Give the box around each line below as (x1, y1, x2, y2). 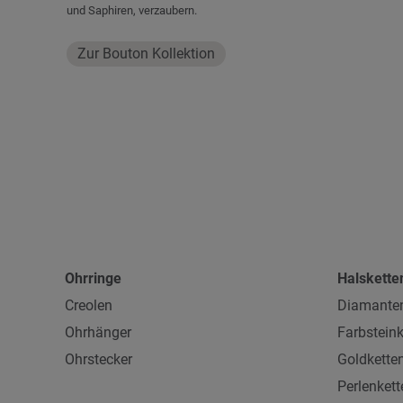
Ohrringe (65, 270, 121, 287)
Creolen (65, 297, 112, 314)
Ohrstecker (65, 351, 132, 368)
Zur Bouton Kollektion (77, 45, 215, 62)
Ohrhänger (65, 324, 131, 341)
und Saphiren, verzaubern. (67, 4, 197, 17)
